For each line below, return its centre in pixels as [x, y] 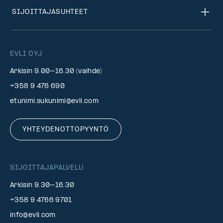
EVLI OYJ [26, 54]
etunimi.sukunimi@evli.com [54, 101]
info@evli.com [33, 215]
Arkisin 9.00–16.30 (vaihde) [56, 71]
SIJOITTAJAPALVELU [47, 168]
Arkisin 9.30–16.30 [42, 185]
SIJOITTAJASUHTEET [50, 12]
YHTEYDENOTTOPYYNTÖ [66, 130]
